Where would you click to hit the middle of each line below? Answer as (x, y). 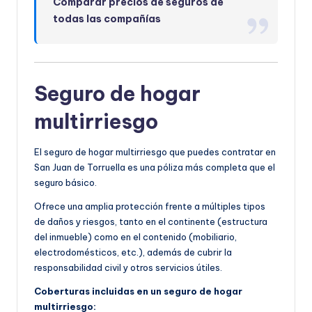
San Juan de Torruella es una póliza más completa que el (155, 167)
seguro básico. (65, 183)
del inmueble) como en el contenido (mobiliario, (135, 237)
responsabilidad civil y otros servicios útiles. (128, 268)
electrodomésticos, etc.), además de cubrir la (133, 252)
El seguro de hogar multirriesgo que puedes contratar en (155, 152)
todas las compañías (107, 19)
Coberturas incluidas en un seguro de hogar (138, 291)
